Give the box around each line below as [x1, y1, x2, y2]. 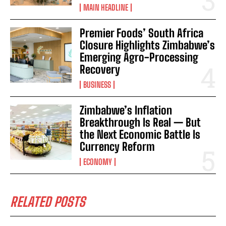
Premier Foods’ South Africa [80, 26, 204, 40]
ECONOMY [83, 157, 112, 167]
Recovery [80, 63, 121, 77]
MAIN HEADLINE [83, 3, 129, 13]
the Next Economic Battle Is [80, 128, 201, 142]
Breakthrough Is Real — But [80, 116, 201, 130]
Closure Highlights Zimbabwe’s [80, 38, 215, 52]
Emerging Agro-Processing [80, 50, 199, 65]
